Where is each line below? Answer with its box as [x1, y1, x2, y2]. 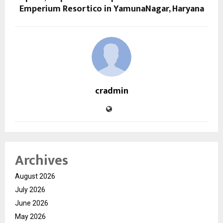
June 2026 [15, 199, 48, 207]
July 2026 [15, 185, 45, 194]
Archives [15, 148, 68, 172]
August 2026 [15, 172, 55, 180]
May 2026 [15, 212, 46, 221]
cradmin [95, 83, 128, 99]
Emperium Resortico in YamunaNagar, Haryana [19, 1, 204, 16]
